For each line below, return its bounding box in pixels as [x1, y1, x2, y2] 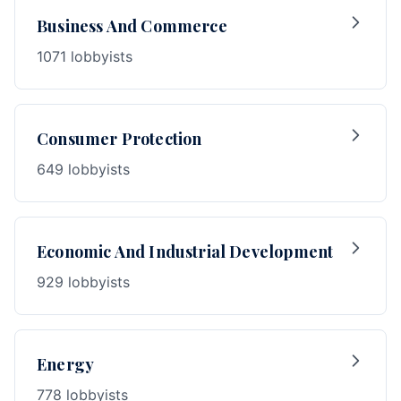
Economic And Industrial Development [37, 241, 334, 262]
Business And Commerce [37, 15, 227, 37]
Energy [37, 354, 95, 375]
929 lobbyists [37, 273, 130, 291]
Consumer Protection [37, 128, 202, 149]
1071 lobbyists [37, 47, 132, 65]
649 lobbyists [37, 160, 130, 178]
